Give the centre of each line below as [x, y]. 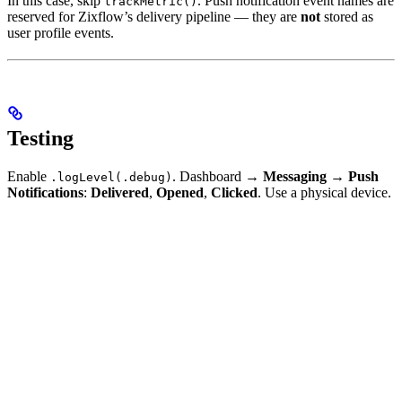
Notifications [45, 193]
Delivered [120, 193]
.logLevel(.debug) [111, 178]
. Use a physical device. [324, 193]
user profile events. [61, 32]
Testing [40, 139]
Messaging [295, 177]
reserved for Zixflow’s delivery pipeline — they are [154, 16]
